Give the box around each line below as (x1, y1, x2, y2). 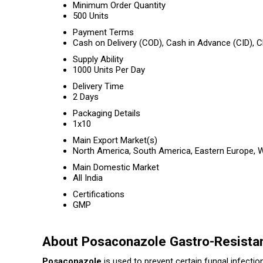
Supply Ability (73, 54, 123, 65)
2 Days (73, 92, 99, 102)
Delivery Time (73, 81, 124, 92)
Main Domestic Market (73, 162, 159, 173)
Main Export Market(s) (73, 135, 157, 146)
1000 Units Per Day (73, 65, 145, 75)
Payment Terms (73, 27, 134, 38)
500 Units (73, 11, 109, 21)
